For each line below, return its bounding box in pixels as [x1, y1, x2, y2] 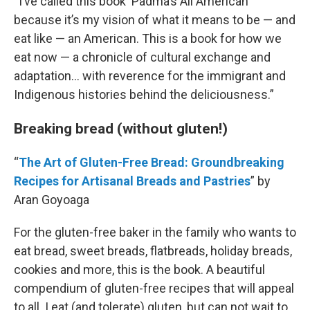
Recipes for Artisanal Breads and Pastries [14, 174, 250, 189]
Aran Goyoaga [14, 192, 89, 208]
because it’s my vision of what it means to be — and [14, 12, 295, 28]
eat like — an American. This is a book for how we [14, 31, 282, 46]
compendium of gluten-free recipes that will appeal [14, 281, 294, 296]
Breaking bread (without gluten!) [14, 120, 228, 138]
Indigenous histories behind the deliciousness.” [14, 87, 274, 102]
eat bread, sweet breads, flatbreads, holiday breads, [14, 244, 292, 259]
